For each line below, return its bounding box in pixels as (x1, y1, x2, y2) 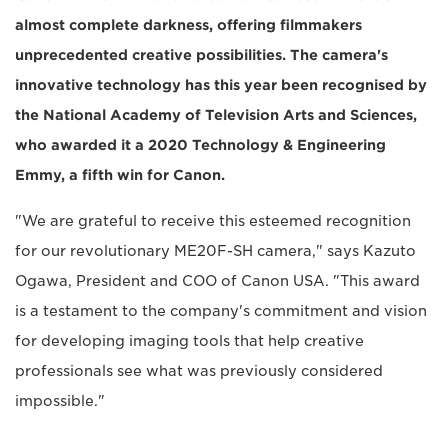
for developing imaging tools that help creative (15, 333, 364, 350)
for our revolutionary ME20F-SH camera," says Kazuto (15, 243, 416, 260)
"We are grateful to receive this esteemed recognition (15, 213, 411, 230)
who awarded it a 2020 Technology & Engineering (15, 137, 386, 154)
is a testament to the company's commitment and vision (15, 303, 427, 320)
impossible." (15, 393, 105, 410)
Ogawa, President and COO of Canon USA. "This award (15, 273, 420, 290)
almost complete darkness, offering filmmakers (15, 17, 362, 34)
